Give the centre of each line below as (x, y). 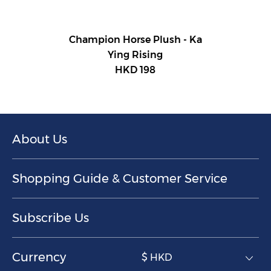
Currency (39, 257)
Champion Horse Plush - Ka (135, 39)
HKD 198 (135, 70)
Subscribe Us (51, 217)
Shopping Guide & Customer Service (120, 178)
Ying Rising (135, 54)
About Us (40, 139)
